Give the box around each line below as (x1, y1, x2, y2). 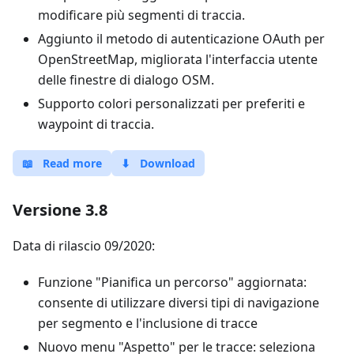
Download (140, 156, 195, 171)
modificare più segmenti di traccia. (38, 6, 245, 24)
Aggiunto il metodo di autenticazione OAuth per (38, 30, 325, 47)
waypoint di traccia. (38, 115, 154, 133)
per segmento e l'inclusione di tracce (38, 314, 258, 332)
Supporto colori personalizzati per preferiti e (38, 95, 305, 112)
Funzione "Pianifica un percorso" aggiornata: (38, 273, 307, 291)
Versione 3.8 (13, 199, 107, 220)
